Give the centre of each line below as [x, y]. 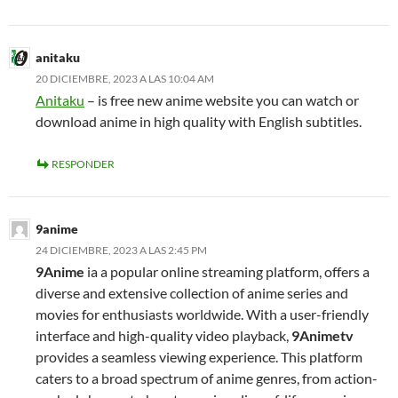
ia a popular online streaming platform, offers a [227, 272]
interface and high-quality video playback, [163, 336]
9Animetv [322, 336]
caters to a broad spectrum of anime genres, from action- [207, 378]
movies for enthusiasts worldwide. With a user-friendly [202, 314]
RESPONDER [83, 164]
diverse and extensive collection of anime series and [192, 293]
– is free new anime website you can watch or [222, 100]
